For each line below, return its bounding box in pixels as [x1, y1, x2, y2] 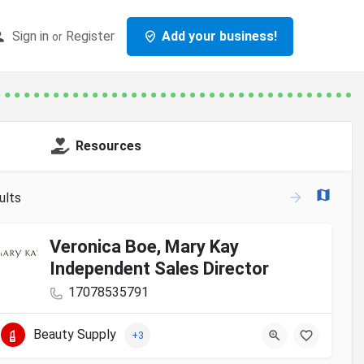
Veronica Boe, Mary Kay [50, 236, 239, 258]
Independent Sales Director [50, 258, 269, 279]
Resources [76, 138, 141, 154]
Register [66, 28, 115, 44]
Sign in [12, 28, 49, 44]
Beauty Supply [33, 327, 116, 343]
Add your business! [162, 28, 277, 44]
